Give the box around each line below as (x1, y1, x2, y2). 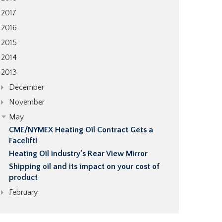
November (9, 98, 45, 107)
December (9, 83, 44, 92)
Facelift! (9, 136, 37, 145)
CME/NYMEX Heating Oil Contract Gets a (9, 125, 153, 134)
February (9, 188, 38, 197)
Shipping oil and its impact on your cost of (9, 162, 160, 171)
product (9, 173, 38, 182)
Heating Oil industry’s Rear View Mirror (9, 149, 148, 158)
